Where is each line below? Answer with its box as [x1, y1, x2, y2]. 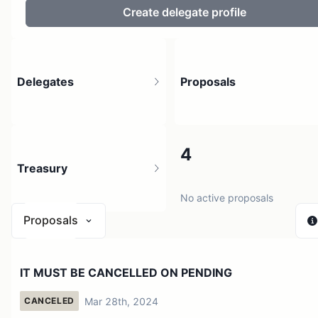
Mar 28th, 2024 [84, 295, 158, 307]
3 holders [17, 191, 60, 204]
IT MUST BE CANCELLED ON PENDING [20, 265, 232, 280]
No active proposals [180, 191, 273, 204]
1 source [17, 278, 56, 290]
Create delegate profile [123, 5, 246, 20]
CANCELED [24, 295, 75, 307]
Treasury [17, 160, 67, 175]
